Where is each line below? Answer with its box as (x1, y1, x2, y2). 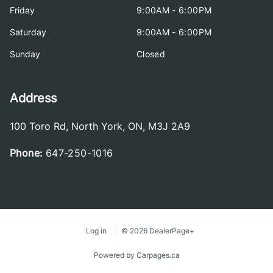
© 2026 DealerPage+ (121, 226, 194, 235)
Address (10, 91, 57, 105)
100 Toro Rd (10, 120, 66, 132)
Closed (136, 49, 166, 59)
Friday (10, 5, 35, 15)
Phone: (10, 147, 43, 159)
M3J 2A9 (148, 120, 190, 132)
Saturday (10, 27, 46, 37)
